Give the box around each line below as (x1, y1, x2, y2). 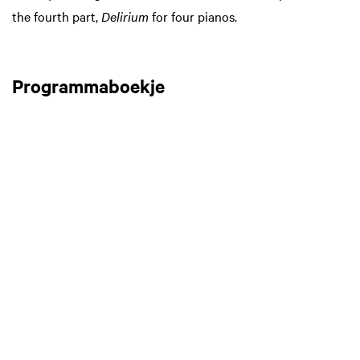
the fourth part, (12, 6, 101, 25)
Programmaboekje (12, 74, 165, 99)
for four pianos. (152, 6, 237, 25)
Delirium (101, 6, 152, 25)
